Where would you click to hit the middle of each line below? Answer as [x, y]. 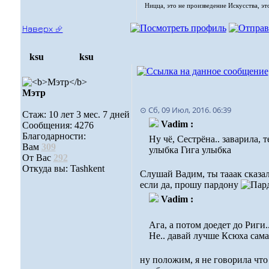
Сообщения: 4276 [58, 125]
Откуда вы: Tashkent [63, 168]
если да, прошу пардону [190, 185]
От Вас [38, 158]
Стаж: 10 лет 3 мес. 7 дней [76, 114]
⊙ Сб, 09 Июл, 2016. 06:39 [185, 110]
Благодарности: [54, 136]
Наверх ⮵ [42, 29]
